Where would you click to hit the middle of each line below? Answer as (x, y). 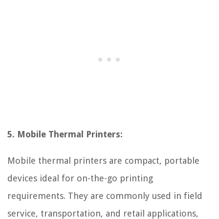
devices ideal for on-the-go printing (80, 178)
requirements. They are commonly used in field (105, 196)
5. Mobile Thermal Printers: (65, 134)
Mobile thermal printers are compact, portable (103, 160)
